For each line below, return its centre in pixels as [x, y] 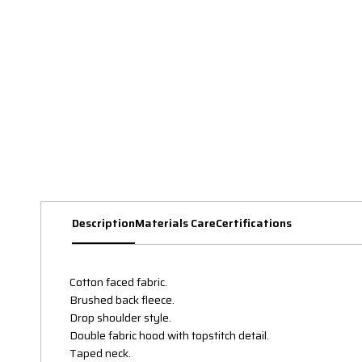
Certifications [254, 223]
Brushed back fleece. [122, 300]
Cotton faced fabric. [118, 282]
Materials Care [175, 223]
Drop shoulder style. [120, 318]
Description [103, 223]
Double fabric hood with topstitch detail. [169, 336]
